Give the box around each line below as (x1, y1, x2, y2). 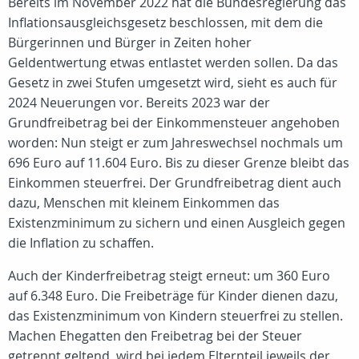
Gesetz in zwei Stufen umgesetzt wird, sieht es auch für (8, 74, 337, 91)
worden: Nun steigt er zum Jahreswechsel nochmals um (8, 134, 343, 151)
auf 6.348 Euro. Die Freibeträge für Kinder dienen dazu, (8, 287, 338, 305)
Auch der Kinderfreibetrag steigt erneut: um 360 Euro (8, 267, 330, 284)
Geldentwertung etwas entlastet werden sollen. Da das (8, 54, 338, 71)
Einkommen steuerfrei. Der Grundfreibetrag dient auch (8, 174, 341, 192)
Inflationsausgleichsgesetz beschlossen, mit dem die (8, 14, 323, 31)
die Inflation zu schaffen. (8, 234, 154, 252)
